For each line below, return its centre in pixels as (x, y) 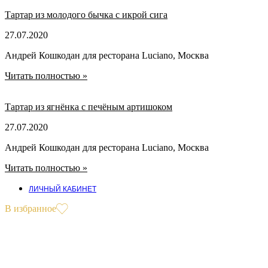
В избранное (31, 208)
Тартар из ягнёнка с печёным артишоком (89, 106)
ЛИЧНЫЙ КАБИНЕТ (63, 189)
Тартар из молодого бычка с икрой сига (86, 14)
